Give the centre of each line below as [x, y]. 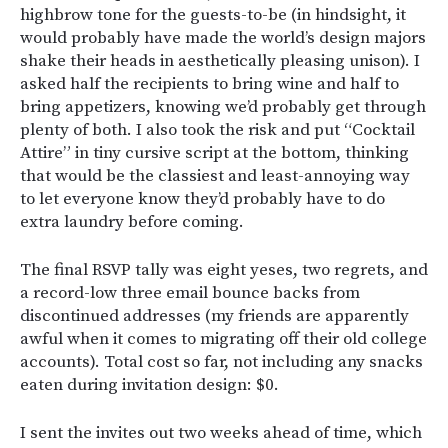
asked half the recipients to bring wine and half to [209, 84]
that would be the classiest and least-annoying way [215, 176]
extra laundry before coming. [132, 222]
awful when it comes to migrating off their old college [223, 339]
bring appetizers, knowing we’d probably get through [223, 107]
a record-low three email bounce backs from [190, 293]
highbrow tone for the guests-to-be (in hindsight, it [213, 15]
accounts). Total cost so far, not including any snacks [221, 362]
